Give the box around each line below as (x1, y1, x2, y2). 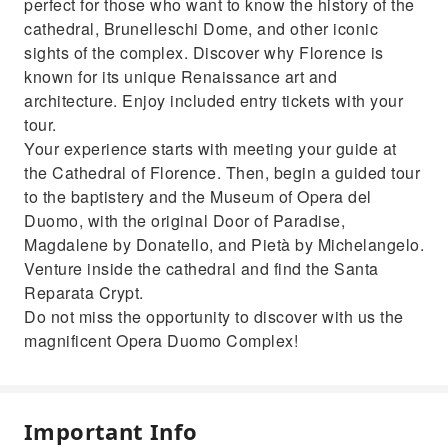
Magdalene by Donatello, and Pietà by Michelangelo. (24, 233, 424, 256)
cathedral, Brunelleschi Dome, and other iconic (24, 17, 378, 40)
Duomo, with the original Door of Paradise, (24, 209, 345, 232)
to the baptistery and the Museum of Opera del (24, 185, 372, 208)
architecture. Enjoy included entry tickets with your (24, 89, 403, 112)
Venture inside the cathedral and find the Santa (24, 257, 379, 280)
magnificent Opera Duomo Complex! (24, 329, 298, 352)
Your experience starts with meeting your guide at (24, 137, 397, 160)
